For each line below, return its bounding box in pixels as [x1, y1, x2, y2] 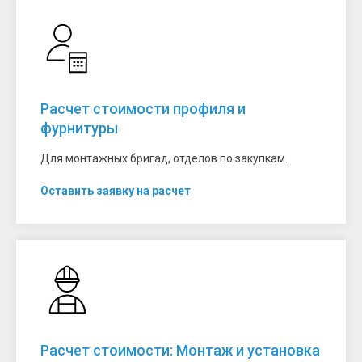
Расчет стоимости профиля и [40, 100, 246, 118]
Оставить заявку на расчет [40, 184, 191, 198]
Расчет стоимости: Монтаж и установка [40, 342, 320, 360]
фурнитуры [40, 120, 118, 137]
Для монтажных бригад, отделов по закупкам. [40, 152, 288, 166]
